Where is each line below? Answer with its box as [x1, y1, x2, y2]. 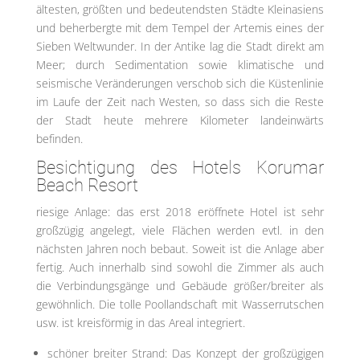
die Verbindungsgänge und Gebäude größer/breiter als [35, 278, 325, 294]
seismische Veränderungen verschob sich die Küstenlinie [35, 76, 325, 92]
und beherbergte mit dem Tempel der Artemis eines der [35, 20, 325, 36]
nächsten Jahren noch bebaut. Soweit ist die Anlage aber [35, 241, 325, 257]
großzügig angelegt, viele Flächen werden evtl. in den [35, 223, 325, 239]
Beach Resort [35, 175, 138, 196]
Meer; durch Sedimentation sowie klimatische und [35, 57, 325, 73]
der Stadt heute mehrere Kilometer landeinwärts [35, 112, 325, 129]
